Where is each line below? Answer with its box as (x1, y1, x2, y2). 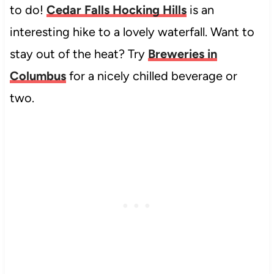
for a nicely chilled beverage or (65, 68, 237, 83)
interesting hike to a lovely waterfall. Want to (9, 24, 254, 39)
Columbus (9, 68, 66, 83)
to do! (9, 2, 46, 17)
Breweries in (147, 46, 217, 61)
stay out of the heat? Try (9, 46, 148, 61)
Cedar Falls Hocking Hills (46, 2, 187, 17)
